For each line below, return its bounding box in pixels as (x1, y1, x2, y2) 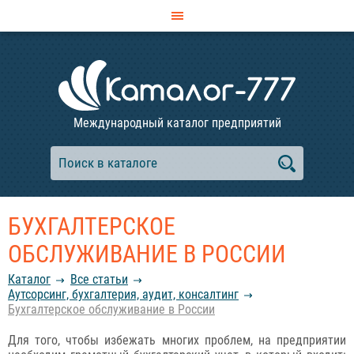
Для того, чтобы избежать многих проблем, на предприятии (8, 333, 346, 348)
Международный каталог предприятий (73, 115, 281, 130)
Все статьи (70, 272, 128, 287)
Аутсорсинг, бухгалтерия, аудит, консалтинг (8, 287, 239, 302)
